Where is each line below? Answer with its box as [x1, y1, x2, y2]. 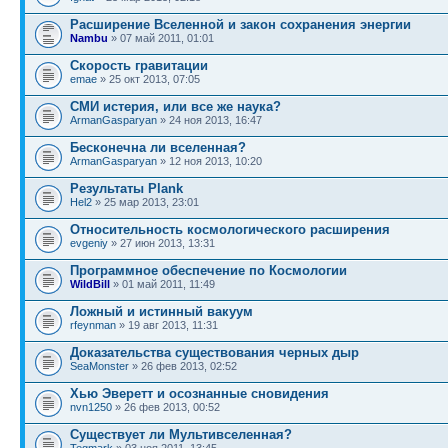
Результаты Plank [70, 180, 183, 196]
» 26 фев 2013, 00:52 [112, 400, 220, 413]
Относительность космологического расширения [70, 221, 390, 237]
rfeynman [70, 318, 116, 331]
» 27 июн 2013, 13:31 [108, 236, 215, 249]
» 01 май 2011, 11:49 [110, 277, 215, 290]
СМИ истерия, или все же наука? [70, 98, 281, 114]
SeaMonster [70, 359, 129, 372]
